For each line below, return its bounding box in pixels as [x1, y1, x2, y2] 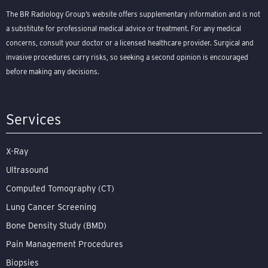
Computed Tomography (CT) [6, 184, 114, 194]
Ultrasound [6, 165, 48, 175]
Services [6, 111, 61, 129]
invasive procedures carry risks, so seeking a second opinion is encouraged [6, 53, 248, 62]
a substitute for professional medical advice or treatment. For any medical [6, 24, 241, 33]
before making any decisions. [6, 67, 99, 77]
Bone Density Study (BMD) [6, 221, 106, 231]
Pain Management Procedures [6, 239, 123, 249]
